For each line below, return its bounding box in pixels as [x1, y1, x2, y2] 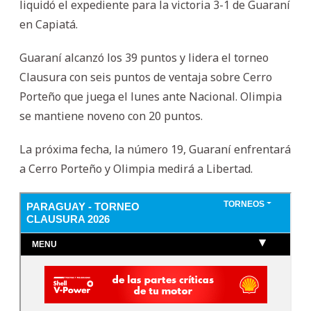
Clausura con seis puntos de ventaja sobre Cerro [19, 69, 272, 85]
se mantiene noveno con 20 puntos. [19, 108, 203, 124]
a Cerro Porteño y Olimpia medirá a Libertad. [19, 160, 253, 176]
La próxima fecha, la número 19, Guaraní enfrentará [19, 141, 291, 157]
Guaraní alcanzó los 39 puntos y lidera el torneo [19, 49, 269, 65]
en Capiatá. [19, 16, 78, 32]
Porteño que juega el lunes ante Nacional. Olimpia [19, 88, 282, 104]
